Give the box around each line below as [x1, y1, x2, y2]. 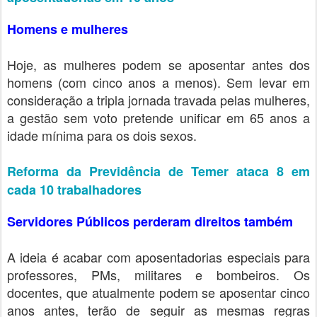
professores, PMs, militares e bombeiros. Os [7, 265, 310, 284]
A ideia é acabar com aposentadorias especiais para [7, 248, 310, 266]
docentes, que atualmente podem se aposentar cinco [7, 283, 310, 301]
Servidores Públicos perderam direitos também [7, 212, 293, 231]
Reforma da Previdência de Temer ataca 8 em [7, 162, 310, 180]
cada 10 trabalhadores [7, 180, 142, 199]
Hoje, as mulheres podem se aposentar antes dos [7, 55, 310, 74]
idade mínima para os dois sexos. [7, 126, 200, 144]
